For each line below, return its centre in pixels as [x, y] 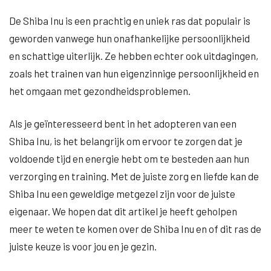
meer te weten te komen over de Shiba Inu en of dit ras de [135, 229]
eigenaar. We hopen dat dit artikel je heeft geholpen [123, 211]
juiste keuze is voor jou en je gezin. [83, 246]
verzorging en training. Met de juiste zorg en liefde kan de [134, 176]
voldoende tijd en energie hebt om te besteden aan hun [129, 158]
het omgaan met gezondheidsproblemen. [100, 91]
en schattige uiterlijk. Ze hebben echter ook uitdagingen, [134, 56]
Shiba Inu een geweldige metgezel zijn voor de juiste [122, 194]
